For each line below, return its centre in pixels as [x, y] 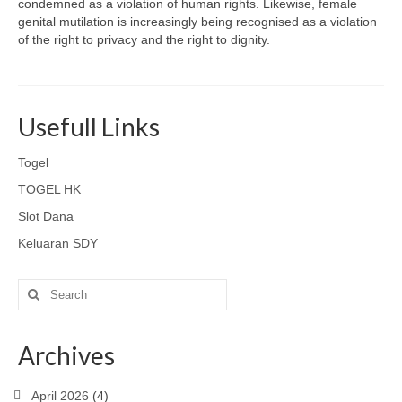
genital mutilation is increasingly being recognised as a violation [197, 22]
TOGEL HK [49, 189]
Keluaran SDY [58, 243]
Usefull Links [89, 127]
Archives [66, 355]
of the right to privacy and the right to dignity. [144, 39]
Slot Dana [46, 216]
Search [38, 287]
